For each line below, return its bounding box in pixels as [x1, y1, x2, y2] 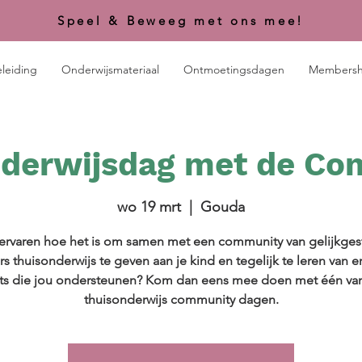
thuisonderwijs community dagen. [83, 292, 279, 308]
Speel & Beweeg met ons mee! [57, 13, 305, 28]
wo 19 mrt [117, 198, 181, 217]
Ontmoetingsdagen [183, 62, 284, 78]
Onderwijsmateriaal [61, 62, 159, 78]
